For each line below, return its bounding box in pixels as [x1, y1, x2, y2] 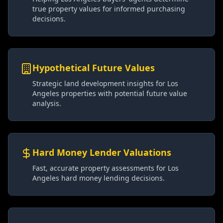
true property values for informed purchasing [32, 4, 185, 13]
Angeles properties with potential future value [32, 89, 187, 98]
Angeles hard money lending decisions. [32, 173, 165, 183]
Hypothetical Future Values [32, 62, 155, 74]
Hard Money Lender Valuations [32, 146, 171, 158]
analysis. [32, 99, 61, 108]
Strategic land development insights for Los [32, 79, 178, 88]
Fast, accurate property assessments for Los [32, 163, 179, 173]
